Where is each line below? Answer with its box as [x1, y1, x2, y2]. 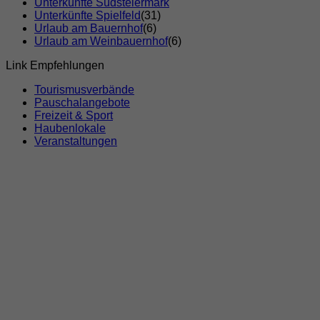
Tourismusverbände [34, 84, 134, 96]
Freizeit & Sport [34, 109, 113, 122]
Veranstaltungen [34, 135, 117, 148]
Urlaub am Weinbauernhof [34, 35, 168, 48]
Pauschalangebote [34, 96, 130, 109]
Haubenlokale [34, 122, 106, 135]
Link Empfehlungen [6, 59, 104, 72]
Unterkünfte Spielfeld [34, 9, 141, 22]
